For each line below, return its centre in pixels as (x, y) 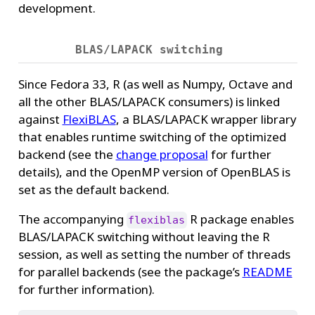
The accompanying (72, 219)
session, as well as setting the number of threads (154, 254)
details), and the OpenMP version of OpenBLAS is (154, 172)
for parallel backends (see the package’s (130, 271)
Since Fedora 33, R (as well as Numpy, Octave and (155, 84)
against (40, 119)
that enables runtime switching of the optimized (152, 136)
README (267, 271)
